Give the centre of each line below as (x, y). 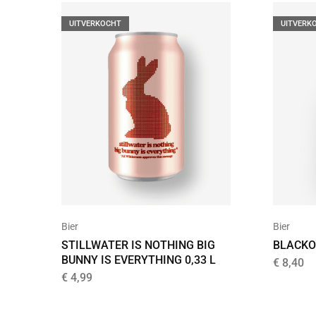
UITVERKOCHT (95, 23)
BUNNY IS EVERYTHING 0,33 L (139, 260)
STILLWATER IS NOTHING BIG (138, 245)
